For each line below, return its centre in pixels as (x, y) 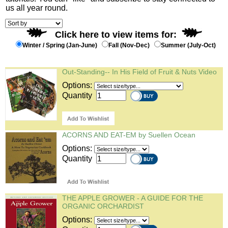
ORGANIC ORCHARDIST (103, 206)
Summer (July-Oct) (190, 45)
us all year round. (37, 8)
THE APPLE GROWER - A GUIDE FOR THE (133, 198)
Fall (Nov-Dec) (131, 45)
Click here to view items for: (118, 35)
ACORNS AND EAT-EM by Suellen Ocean (129, 135)
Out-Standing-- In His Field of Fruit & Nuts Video (139, 72)
